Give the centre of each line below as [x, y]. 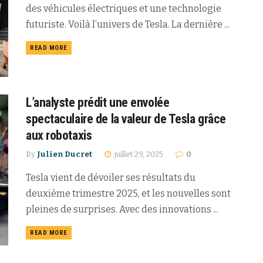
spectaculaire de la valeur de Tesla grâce [126, 119]
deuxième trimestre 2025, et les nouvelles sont [128, 193]
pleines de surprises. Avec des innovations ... [122, 209]
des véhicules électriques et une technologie [124, 8]
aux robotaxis [59, 135]
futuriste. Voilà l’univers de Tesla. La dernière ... [128, 24]
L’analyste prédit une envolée [98, 102]
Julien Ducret [65, 154]
